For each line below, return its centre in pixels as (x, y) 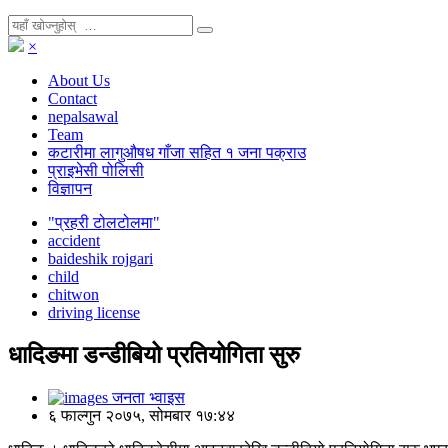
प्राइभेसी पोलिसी (96, 170)
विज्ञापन (70, 188)
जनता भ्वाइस (146, 397)
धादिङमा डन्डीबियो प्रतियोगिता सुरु (154, 354)
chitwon (73, 294)
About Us (79, 80)
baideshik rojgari (100, 258)
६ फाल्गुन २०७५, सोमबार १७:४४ (141, 415)
